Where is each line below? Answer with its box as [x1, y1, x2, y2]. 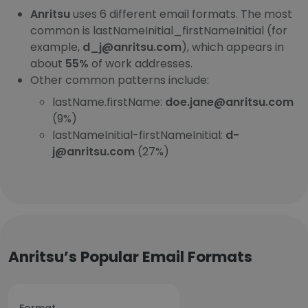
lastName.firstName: [52, 94, 165, 110]
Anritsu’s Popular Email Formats [8, 246, 252, 267]
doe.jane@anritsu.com [165, 94, 294, 110]
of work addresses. [89, 56, 192, 71]
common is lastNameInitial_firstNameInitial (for [30, 23, 287, 38]
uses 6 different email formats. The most [70, 6, 292, 22]
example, [30, 39, 82, 55]
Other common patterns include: [30, 72, 209, 88]
